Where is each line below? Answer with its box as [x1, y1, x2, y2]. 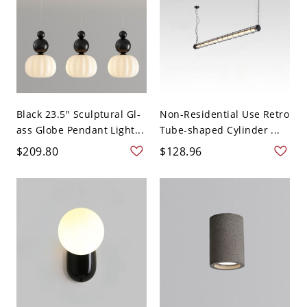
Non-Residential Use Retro [160, 108, 290, 121]
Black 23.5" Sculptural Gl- [16, 108, 141, 121]
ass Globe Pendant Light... [16, 123, 145, 137]
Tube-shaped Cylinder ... [160, 123, 280, 137]
